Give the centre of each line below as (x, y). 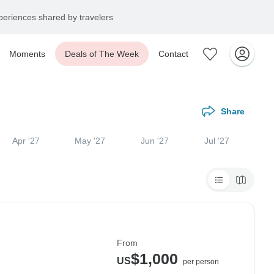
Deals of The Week (102, 54)
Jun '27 (155, 141)
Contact (173, 54)
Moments (27, 54)
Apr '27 (26, 141)
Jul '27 (217, 141)
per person (201, 262)
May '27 (90, 141)
